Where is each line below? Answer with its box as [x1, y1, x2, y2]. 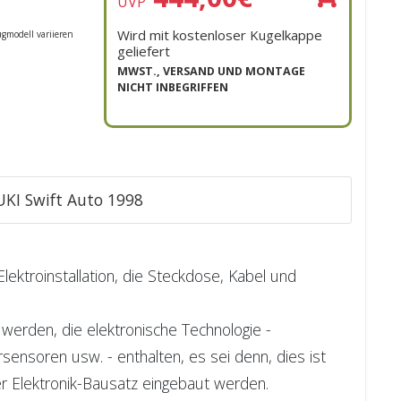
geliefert [117, 42, 170, 61]
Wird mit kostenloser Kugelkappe [117, 26, 322, 45]
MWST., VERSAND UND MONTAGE [117, 64, 305, 80]
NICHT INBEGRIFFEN [117, 80, 228, 96]
